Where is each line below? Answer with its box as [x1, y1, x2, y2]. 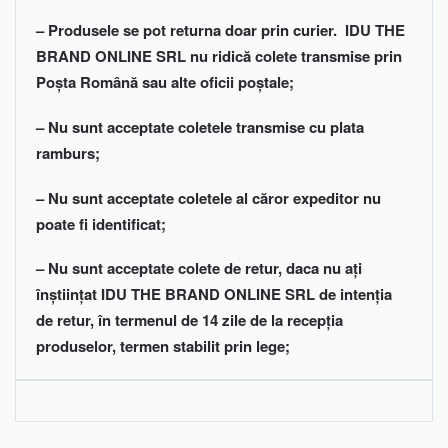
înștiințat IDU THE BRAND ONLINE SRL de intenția [36, 283, 392, 306]
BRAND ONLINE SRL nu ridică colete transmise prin [36, 45, 402, 68]
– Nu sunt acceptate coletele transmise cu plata [36, 115, 364, 138]
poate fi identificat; [36, 212, 166, 235]
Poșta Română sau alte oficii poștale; [36, 71, 294, 94]
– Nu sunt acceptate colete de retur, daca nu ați [36, 257, 362, 280]
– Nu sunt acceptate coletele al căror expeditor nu [36, 186, 381, 209]
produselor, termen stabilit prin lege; [36, 335, 290, 358]
